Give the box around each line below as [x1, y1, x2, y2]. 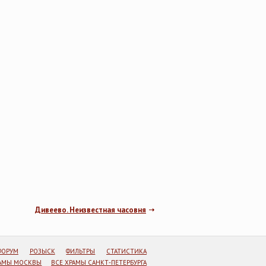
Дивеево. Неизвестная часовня [35, 205, 146, 215]
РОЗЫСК [29, 247, 55, 255]
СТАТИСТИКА [106, 247, 147, 255]
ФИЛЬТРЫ [66, 247, 96, 255]
